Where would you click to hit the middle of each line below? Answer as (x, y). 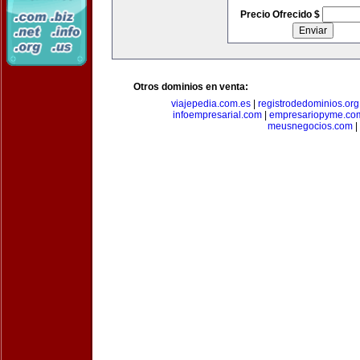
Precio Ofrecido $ (281, 14)
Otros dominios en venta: (191, 87)
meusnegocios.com (310, 126)
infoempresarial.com (217, 115)
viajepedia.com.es (211, 104)
